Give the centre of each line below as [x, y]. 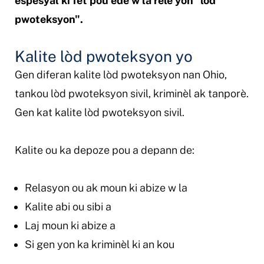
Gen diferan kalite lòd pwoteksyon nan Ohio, [121, 74]
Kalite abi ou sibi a [68, 206]
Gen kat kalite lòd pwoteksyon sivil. [99, 112]
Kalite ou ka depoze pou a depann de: [104, 150]
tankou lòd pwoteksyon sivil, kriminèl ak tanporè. [131, 93]
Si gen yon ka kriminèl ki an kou [99, 244]
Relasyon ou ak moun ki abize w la [106, 187]
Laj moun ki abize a [70, 225]
